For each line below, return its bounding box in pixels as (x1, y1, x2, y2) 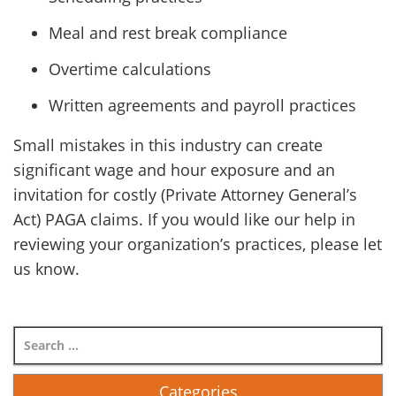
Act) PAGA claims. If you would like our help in (13, 209, 355, 230)
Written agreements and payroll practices (49, 95, 356, 116)
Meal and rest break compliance (49, 22, 287, 43)
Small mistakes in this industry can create (13, 134, 323, 156)
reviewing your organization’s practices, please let (13, 233, 382, 255)
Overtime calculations (49, 58, 211, 80)
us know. (13, 258, 80, 279)
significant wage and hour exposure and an (13, 159, 335, 180)
